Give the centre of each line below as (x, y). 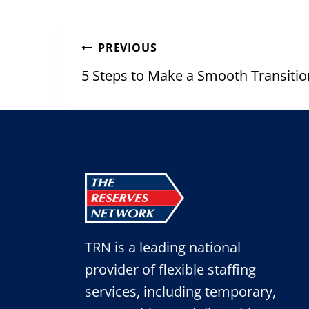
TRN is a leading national (162, 247)
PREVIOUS (128, 48)
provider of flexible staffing (170, 269)
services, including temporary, (180, 291)
